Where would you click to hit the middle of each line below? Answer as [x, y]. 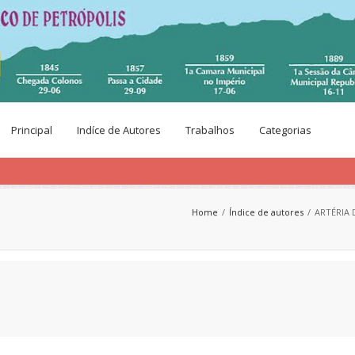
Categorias [286, 130]
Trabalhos [210, 130]
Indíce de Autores [119, 130]
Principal [31, 130]
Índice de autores [266, 212]
